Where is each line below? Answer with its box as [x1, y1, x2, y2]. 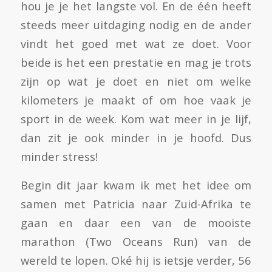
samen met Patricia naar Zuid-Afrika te [20, 196, 252, 212]
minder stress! [20, 149, 101, 165]
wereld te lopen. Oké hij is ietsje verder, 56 [20, 253, 252, 268]
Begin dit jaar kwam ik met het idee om [20, 177, 252, 193]
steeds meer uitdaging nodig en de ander [20, 17, 252, 33]
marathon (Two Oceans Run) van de [20, 234, 252, 250]
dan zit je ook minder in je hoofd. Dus [20, 130, 252, 146]
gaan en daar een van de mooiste [20, 215, 252, 231]
